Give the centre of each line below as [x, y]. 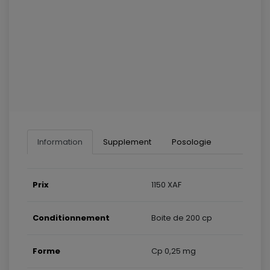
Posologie [192, 142]
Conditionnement [71, 218]
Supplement [127, 142]
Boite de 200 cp [182, 218]
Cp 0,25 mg [174, 251]
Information [60, 142]
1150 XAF [166, 185]
